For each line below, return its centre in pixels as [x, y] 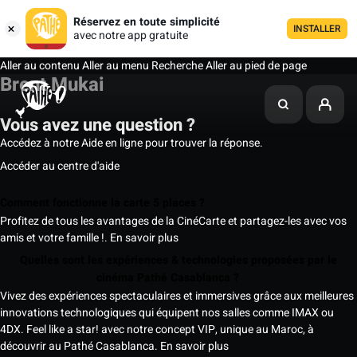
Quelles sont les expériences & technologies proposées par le [178, 260]
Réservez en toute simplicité [147, 22]
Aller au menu [114, 66]
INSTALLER [317, 29]
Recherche [177, 66]
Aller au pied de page [256, 66]
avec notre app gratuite [131, 35]
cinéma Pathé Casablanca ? [169, 278]
